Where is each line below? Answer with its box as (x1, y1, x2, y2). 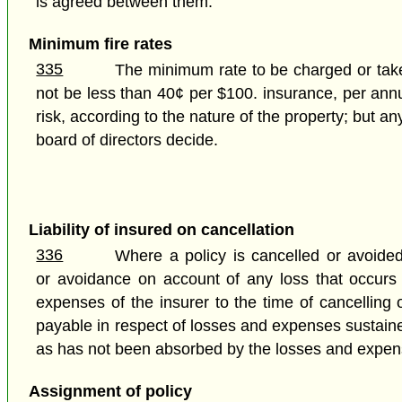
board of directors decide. (36, 131, 219, 150)
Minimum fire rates (28, 35, 172, 54)
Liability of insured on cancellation (28, 220, 294, 239)
